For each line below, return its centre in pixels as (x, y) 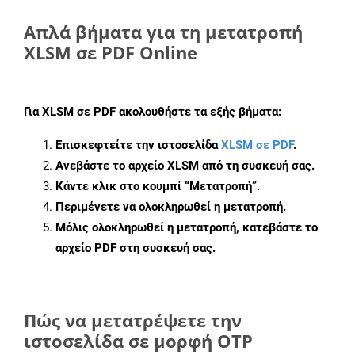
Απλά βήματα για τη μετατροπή (163, 32)
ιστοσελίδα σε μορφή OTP (138, 341)
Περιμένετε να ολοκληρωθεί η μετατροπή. (171, 207)
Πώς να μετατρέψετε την (133, 321)
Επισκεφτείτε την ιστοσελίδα (138, 145)
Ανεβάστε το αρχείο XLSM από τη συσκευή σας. (185, 166)
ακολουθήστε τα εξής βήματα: (198, 112)
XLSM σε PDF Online (111, 53)
